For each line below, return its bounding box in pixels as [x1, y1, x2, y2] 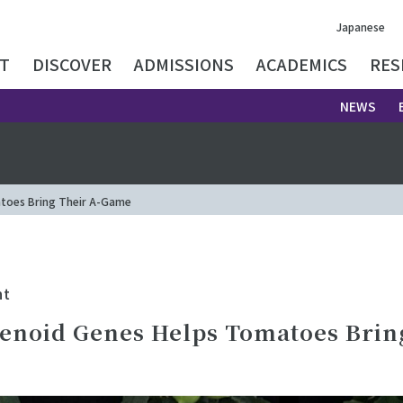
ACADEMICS [256, 52, 347, 76]
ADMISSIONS [134, 52, 234, 76]
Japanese [336, 18, 385, 34]
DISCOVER [32, 52, 112, 76]
